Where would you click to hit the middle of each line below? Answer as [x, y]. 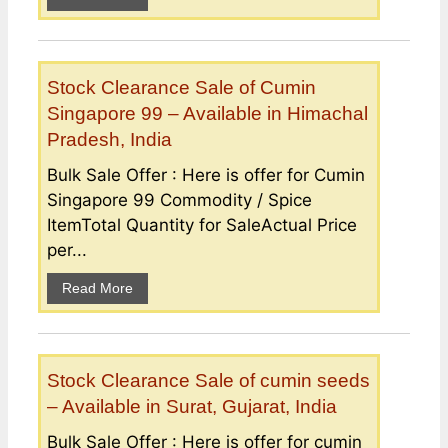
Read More [97, 288]
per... [67, 250]
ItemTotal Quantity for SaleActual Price [202, 225]
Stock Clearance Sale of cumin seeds [208, 381]
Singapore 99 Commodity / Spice [179, 200]
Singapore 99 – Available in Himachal [207, 114]
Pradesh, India [109, 140]
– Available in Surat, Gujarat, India [192, 407]
